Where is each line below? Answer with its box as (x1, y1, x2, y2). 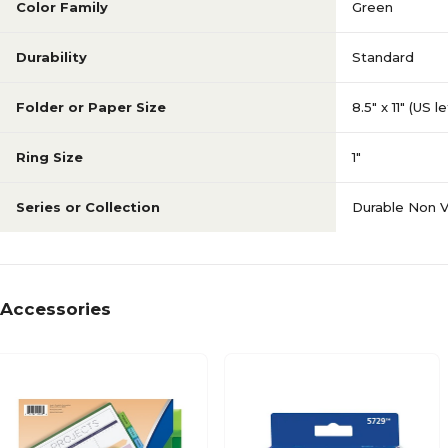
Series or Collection (16, 199, 160, 215)
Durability (16, 49, 87, 65)
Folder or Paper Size (16, 99, 166, 115)
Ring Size (16, 149, 83, 165)
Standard (352, 49, 414, 65)
